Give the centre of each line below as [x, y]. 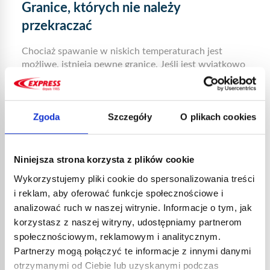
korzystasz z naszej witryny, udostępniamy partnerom [128, 222]
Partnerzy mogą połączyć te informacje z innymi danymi [133, 251]
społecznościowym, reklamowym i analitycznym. [117, 236]
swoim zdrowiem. [59, 118]
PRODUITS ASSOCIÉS [129, 159]
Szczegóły [130, 117]
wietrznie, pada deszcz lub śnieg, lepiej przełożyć [124, 78]
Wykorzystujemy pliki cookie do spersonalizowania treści [134, 178]
